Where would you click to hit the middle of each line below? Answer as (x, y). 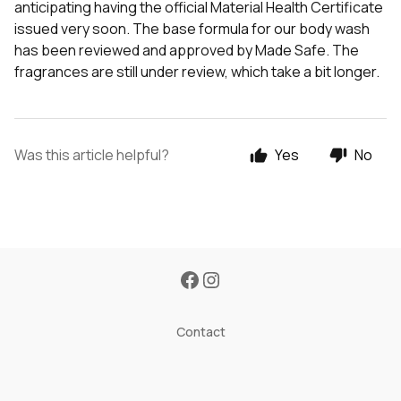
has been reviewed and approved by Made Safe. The (187, 50)
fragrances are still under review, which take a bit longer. (197, 72)
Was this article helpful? (92, 155)
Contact (200, 332)
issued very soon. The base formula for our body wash (192, 29)
